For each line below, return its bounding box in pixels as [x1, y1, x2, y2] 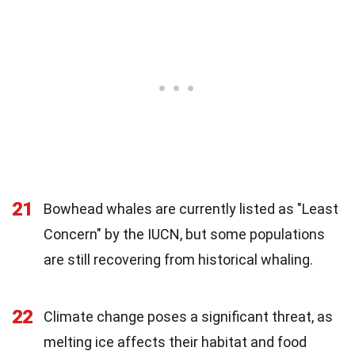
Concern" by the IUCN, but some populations [44, 225, 325, 242]
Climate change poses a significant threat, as [44, 307, 333, 325]
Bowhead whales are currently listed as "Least [44, 200, 338, 217]
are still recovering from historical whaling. [44, 250, 313, 268]
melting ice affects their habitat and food [44, 333, 307, 350]
